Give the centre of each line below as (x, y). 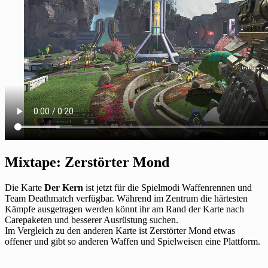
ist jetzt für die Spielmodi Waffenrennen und (167, 187)
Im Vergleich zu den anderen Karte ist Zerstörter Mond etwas (120, 230)
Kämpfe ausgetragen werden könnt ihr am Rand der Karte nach (124, 209)
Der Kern (64, 187)
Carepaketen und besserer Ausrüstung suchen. (92, 220)
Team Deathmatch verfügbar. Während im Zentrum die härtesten (126, 198)
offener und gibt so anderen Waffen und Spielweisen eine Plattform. (133, 241)
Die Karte (25, 187)
